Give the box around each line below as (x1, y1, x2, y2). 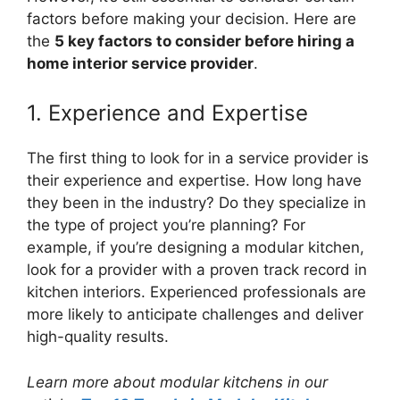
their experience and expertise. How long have (27, 171, 362, 189)
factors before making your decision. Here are (27, 9, 356, 28)
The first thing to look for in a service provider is (27, 149, 369, 167)
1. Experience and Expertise (27, 100, 308, 126)
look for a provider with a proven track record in (27, 261, 367, 279)
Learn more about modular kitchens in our (27, 372, 328, 391)
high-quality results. (27, 328, 169, 346)
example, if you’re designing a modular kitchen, (27, 238, 364, 256)
